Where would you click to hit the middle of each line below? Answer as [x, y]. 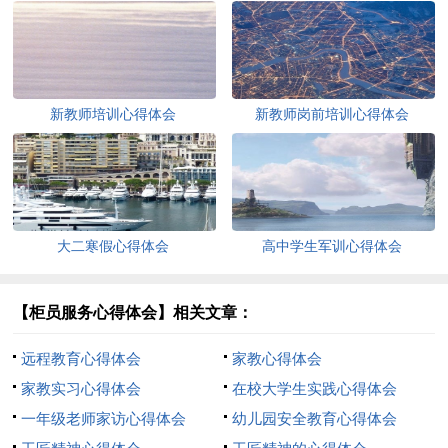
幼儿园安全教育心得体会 [314, 418]
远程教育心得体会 [81, 358]
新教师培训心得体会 [113, 113]
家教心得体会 [276, 358]
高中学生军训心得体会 [332, 245]
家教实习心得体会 [81, 388]
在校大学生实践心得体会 [314, 388]
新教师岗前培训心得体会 [332, 113]
